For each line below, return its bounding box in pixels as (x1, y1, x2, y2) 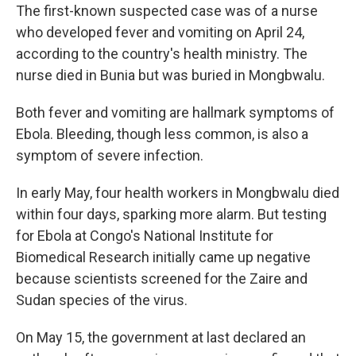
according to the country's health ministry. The (16, 45, 308, 62)
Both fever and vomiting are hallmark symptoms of (16, 104, 335, 121)
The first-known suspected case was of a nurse (16, 2, 318, 19)
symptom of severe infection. (16, 147, 203, 164)
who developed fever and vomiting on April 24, (16, 24, 304, 41)
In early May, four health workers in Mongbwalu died (16, 184, 339, 201)
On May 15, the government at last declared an (16, 329, 306, 346)
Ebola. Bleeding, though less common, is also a (16, 126, 308, 142)
